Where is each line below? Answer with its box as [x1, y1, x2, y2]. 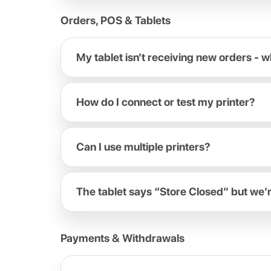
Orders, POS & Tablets [60, 14, 171, 27]
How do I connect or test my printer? [76, 96, 255, 108]
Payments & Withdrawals [60, 232, 184, 244]
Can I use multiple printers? [76, 140, 211, 153]
